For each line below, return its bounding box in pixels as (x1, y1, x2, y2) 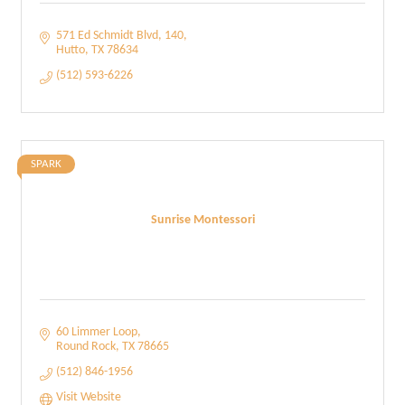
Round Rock (55, 340, 116, 353)
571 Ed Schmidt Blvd (55, 29, 158, 42)
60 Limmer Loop (55, 325, 137, 339)
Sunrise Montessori (150, 212, 255, 227)
